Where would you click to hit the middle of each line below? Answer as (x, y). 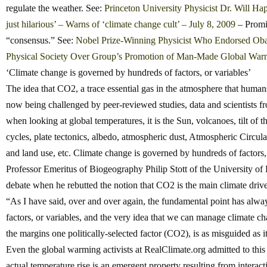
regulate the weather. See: (55, 8)
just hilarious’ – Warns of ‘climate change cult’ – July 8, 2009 (121, 24)
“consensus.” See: (41, 41)
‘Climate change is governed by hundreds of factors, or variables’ (128, 73)
